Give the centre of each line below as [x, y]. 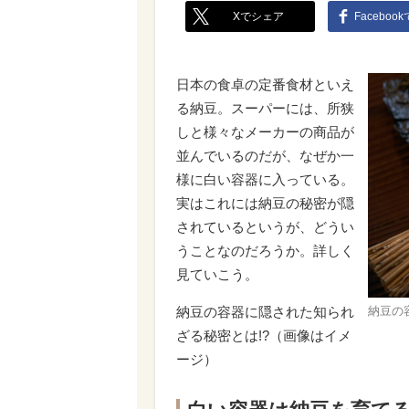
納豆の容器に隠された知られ [265, 312]
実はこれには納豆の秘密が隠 [265, 203]
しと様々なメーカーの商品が [265, 132]
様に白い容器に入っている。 [265, 179]
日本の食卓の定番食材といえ [265, 84]
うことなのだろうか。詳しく [265, 251]
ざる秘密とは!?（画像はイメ [264, 336]
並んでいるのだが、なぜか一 [265, 156]
